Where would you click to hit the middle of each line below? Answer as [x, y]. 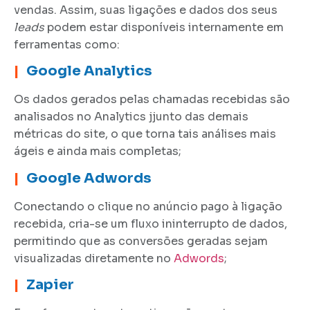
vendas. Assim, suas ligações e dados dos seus [146, 10]
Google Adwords [89, 178]
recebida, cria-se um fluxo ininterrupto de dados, [151, 224]
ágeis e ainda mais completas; [98, 152]
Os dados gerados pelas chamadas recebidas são [152, 100]
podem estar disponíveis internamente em [164, 27]
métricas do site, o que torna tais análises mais [145, 134]
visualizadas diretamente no [94, 258]
